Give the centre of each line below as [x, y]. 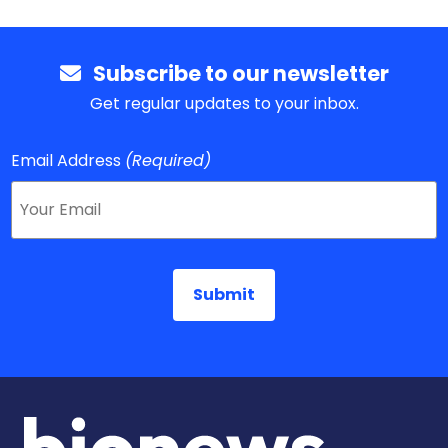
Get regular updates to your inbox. [224, 104]
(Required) [168, 161]
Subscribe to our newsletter [234, 74]
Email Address [66, 161]
